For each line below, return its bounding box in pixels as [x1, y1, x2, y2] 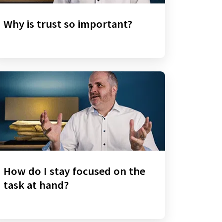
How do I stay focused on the [3, 164, 145, 178]
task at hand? [3, 177, 69, 192]
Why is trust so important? [3, 17, 132, 31]
